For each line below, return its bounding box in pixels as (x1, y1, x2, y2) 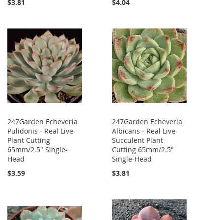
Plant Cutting (7, 136, 50, 145)
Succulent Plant (112, 136, 164, 145)
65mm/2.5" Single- (7, 145, 68, 155)
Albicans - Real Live (112, 126, 176, 136)
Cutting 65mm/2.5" (112, 145, 174, 155)
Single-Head (112, 154, 152, 164)
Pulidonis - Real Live (7, 126, 73, 136)
